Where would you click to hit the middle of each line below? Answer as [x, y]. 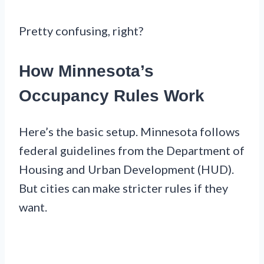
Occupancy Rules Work [112, 95]
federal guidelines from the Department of [132, 151]
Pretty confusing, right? [81, 30]
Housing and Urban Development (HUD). [126, 169]
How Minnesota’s [86, 71]
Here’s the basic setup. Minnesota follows [129, 132]
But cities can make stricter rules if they [123, 188]
